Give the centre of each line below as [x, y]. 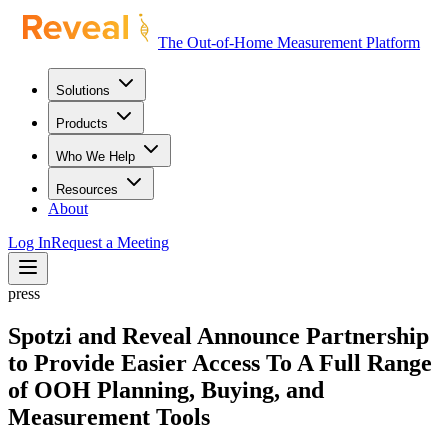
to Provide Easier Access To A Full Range [220, 362]
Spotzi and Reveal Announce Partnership [218, 335]
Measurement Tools [109, 416]
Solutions [83, 90]
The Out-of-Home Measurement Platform [289, 42]
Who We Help [95, 156]
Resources [87, 189]
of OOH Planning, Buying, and [166, 389]
